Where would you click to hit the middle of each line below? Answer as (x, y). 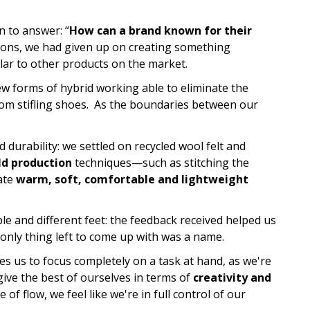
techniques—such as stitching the (161, 162)
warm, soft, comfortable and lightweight (132, 179)
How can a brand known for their (161, 31)
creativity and (232, 277)
